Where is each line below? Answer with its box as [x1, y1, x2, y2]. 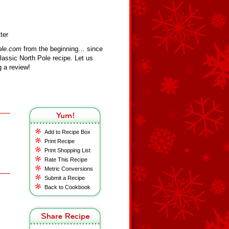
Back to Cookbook [44, 184, 90, 190]
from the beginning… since [21, 45, 103, 53]
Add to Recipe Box [44, 129, 90, 135]
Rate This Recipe [44, 156, 87, 163]
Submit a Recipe [44, 175, 85, 181]
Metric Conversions [44, 166, 93, 172]
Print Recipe [44, 138, 75, 144]
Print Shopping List [44, 147, 90, 153]
